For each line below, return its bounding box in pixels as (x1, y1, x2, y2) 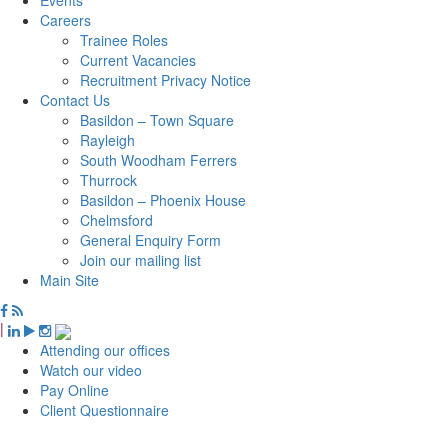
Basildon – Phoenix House (80, 189, 246, 210)
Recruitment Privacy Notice (80, 69, 251, 90)
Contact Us (40, 89, 110, 110)
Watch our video (40, 359, 142, 380)
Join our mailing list (80, 249, 201, 270)
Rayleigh (80, 129, 135, 150)
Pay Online (40, 379, 109, 400)
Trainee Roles (80, 29, 168, 50)
